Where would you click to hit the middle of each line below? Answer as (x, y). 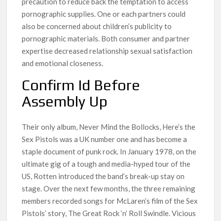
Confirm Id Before (81, 85)
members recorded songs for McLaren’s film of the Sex (110, 201)
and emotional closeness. (63, 63)
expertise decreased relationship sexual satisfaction (107, 51)
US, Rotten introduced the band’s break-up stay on (103, 176)
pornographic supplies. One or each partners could (104, 14)
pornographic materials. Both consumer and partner (106, 39)
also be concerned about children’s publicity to (97, 26)
